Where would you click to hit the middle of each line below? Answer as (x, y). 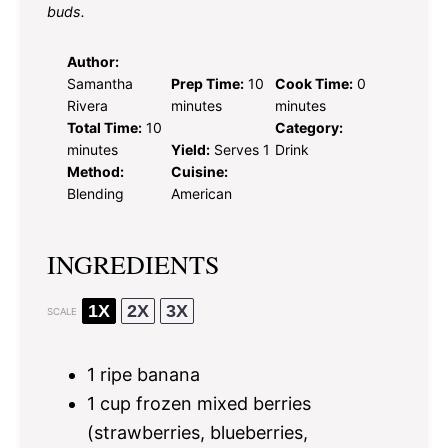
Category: (309, 127)
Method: (95, 171)
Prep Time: (208, 83)
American (202, 193)
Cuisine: (200, 171)
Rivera (87, 105)
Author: (93, 61)
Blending (95, 193)
